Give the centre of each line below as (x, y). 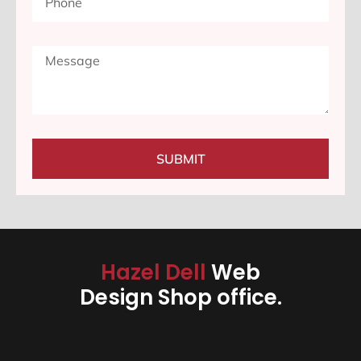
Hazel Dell (156, 273)
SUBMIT (180, 159)
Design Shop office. (180, 298)
